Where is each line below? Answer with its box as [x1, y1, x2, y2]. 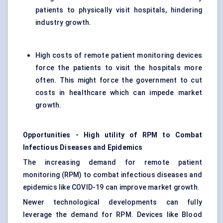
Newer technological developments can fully [23, 198, 202, 207]
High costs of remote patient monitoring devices [35, 51, 202, 60]
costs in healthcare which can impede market [35, 89, 202, 97]
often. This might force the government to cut [35, 76, 202, 85]
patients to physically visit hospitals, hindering [35, 6, 202, 14]
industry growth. [35, 18, 92, 27]
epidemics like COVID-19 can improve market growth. [23, 183, 200, 192]
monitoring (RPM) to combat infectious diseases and [23, 171, 202, 179]
